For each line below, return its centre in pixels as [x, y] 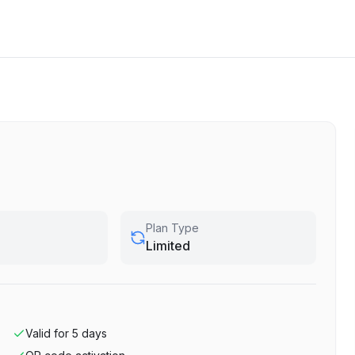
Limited [168, 246]
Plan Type [172, 228]
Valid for [47, 333]
